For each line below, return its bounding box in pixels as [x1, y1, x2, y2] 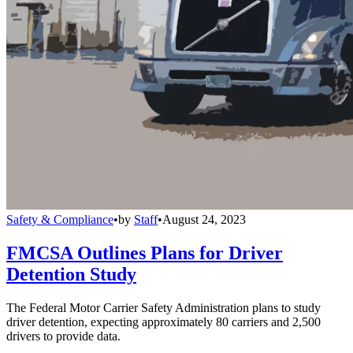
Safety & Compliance [6, 212, 113, 226]
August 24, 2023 [162, 212, 246, 226]
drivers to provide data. [6, 329, 121, 343]
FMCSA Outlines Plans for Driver [6, 242, 283, 263]
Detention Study [6, 263, 136, 284]
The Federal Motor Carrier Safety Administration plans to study [6, 300, 321, 314]
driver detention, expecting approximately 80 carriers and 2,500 [6, 314, 321, 329]
